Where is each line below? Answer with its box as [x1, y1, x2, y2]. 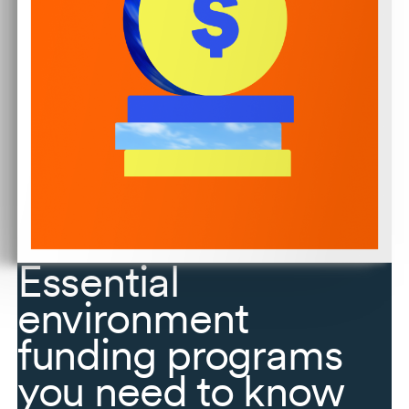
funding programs [16, 328, 343, 382]
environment [16, 291, 248, 345]
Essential [16, 255, 179, 309]
